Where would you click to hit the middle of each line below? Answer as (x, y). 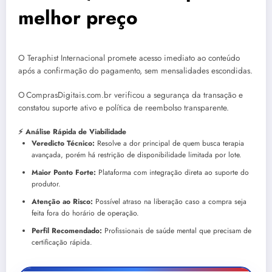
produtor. (46, 184)
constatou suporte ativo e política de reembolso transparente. (124, 108)
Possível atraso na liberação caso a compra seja (170, 201)
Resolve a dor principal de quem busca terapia (169, 143)
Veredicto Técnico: (63, 143)
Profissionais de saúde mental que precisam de (177, 230)
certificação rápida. (62, 242)
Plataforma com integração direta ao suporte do (172, 172)
